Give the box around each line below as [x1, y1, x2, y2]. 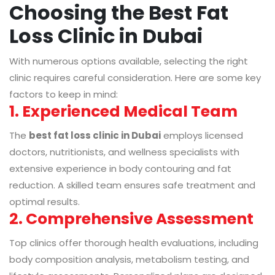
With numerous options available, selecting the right [9, 55, 248, 68]
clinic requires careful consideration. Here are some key [9, 71, 261, 85]
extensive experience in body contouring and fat [9, 162, 231, 176]
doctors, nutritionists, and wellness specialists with [9, 145, 239, 159]
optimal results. [9, 195, 80, 209]
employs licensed [161, 129, 243, 142]
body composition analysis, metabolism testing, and [9, 253, 249, 266]
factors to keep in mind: [9, 88, 118, 101]
